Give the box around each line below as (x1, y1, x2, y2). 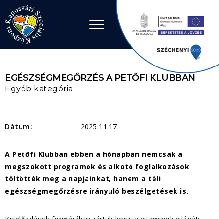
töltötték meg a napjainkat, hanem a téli (5, 174, 161, 183)
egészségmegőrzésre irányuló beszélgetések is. (5, 186, 189, 196)
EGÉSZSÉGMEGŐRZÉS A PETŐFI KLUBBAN (5, 72, 195, 83)
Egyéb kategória (5, 84, 73, 93)
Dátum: (5, 122, 32, 131)
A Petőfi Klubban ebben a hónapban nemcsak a (5, 150, 183, 159)
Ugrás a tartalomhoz (9, 11, 102, 22)
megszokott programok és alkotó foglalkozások (5, 162, 189, 171)
